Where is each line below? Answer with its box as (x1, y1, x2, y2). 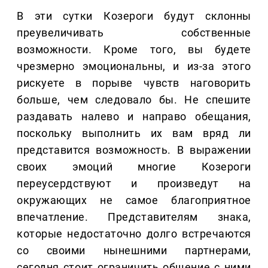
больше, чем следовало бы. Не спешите (17, 93, 251, 106)
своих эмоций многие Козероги (17, 160, 251, 173)
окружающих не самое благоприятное (17, 194, 251, 207)
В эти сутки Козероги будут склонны (17, 10, 251, 23)
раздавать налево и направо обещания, (17, 110, 251, 123)
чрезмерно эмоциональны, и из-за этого (17, 60, 251, 73)
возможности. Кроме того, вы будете (17, 43, 251, 56)
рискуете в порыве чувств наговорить (17, 77, 251, 90)
